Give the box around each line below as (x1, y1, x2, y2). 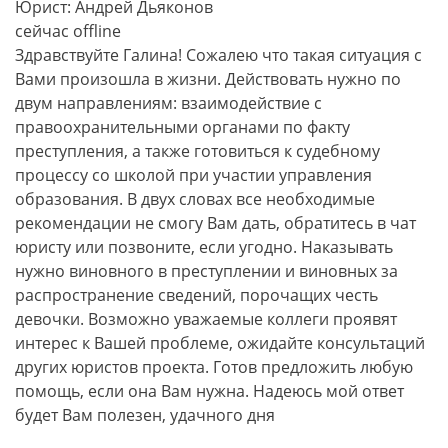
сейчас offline (15, 20, 121, 42)
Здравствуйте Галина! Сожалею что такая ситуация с (15, 44, 422, 66)
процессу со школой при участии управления (15, 164, 372, 186)
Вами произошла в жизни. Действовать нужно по (15, 68, 401, 90)
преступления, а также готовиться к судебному (15, 140, 380, 162)
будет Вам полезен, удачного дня (15, 404, 275, 426)
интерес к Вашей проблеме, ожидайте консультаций (15, 332, 425, 354)
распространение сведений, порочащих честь (15, 284, 378, 306)
